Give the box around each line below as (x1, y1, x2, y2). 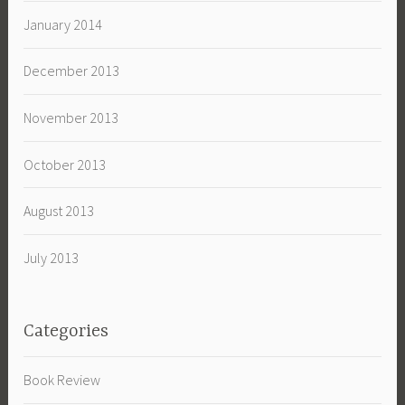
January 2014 (24, 14, 103, 33)
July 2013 (24, 248, 80, 267)
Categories (24, 320, 109, 342)
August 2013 (24, 202, 95, 221)
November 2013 (24, 108, 119, 127)
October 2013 (24, 155, 107, 174)
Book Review (24, 370, 101, 389)
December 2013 (24, 61, 120, 80)
